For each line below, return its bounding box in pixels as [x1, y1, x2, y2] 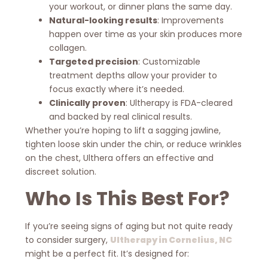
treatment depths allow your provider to [49, 69, 218, 81]
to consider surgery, [25, 234, 111, 246]
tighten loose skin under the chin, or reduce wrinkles [25, 138, 242, 150]
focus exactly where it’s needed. [49, 83, 185, 95]
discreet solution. [25, 165, 97, 178]
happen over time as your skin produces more [49, 28, 243, 40]
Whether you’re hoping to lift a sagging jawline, [25, 124, 221, 136]
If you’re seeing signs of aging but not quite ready [25, 220, 233, 233]
